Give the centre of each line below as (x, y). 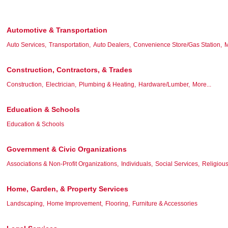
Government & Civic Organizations (67, 149)
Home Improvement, (75, 203)
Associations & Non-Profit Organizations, (63, 164)
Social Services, (177, 164)
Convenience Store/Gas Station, (178, 45)
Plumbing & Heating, (107, 84)
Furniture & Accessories (165, 203)
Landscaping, (25, 203)
